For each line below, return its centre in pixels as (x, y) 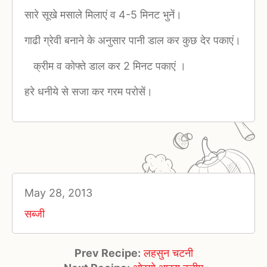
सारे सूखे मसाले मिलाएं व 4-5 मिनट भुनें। (103, 15)
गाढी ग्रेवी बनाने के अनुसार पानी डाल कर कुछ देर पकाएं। (133, 41)
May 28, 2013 (58, 193)
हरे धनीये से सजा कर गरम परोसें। (89, 92)
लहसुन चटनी (168, 253)
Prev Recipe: (107, 253)
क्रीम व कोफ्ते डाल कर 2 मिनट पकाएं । (105, 66)
